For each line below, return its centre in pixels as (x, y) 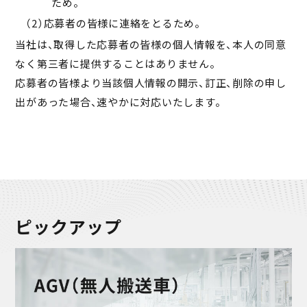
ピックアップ (69, 226)
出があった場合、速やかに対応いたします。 (118, 101)
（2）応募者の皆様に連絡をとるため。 (113, 23)
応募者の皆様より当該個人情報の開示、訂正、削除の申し (151, 82)
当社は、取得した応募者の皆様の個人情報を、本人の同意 (151, 44)
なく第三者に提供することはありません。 (115, 63)
